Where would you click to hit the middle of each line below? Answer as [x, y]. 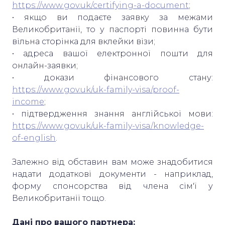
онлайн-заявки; [46, 65]
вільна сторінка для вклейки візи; [85, 41]
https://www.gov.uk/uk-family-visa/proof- [96, 89]
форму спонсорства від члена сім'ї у [113, 186]
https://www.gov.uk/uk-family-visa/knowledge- [108, 126]
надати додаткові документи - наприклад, [113, 174]
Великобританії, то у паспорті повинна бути [113, 29]
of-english [34, 138]
